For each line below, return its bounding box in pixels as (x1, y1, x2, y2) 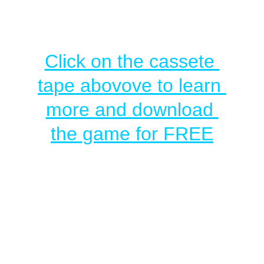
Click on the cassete (44, 51, 220, 72)
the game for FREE (51, 123, 213, 144)
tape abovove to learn (38, 75, 226, 96)
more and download (45, 99, 219, 120)
